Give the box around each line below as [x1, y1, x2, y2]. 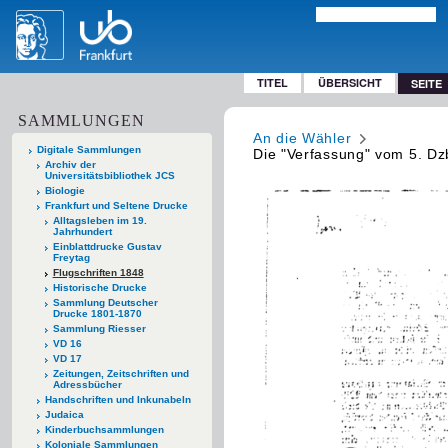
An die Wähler [253, 129, 352, 146]
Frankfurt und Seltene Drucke [44, 199, 188, 211]
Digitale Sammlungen [37, 143, 141, 155]
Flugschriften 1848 [52, 266, 144, 278]
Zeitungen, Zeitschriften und [52, 367, 189, 379]
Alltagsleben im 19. [52, 214, 147, 226]
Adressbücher [52, 378, 122, 390]
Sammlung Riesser [52, 322, 146, 334]
